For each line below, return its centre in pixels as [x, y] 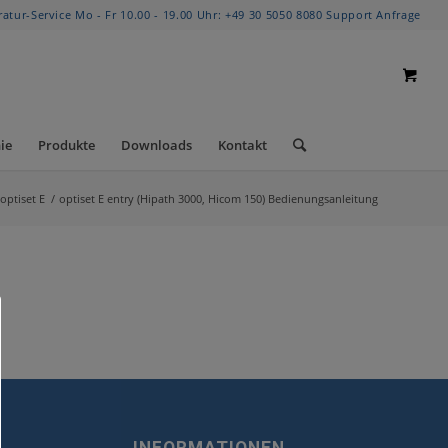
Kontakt [242, 145]
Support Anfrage [374, 14]
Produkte [66, 145]
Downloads [156, 145]
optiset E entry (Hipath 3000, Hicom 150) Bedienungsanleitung [218, 198]
